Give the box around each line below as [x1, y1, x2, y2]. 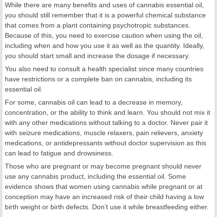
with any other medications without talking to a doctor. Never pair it [5, 118, 208, 126]
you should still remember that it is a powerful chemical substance [5, 11, 206, 19]
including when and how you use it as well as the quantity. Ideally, [5, 41, 204, 49]
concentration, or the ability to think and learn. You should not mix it [5, 108, 210, 116]
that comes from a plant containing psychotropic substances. [5, 21, 190, 29]
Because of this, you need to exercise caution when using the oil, [5, 31, 203, 39]
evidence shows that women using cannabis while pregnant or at [5, 182, 202, 190]
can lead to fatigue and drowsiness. [5, 149, 113, 157]
